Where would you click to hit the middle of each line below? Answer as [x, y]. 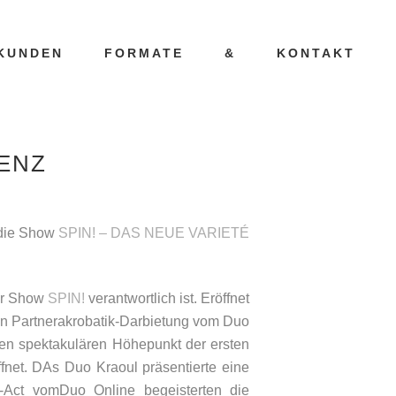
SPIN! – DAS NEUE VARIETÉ [154, 233]
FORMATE [144, 53]
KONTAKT [316, 53]
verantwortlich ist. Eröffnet [169, 298]
